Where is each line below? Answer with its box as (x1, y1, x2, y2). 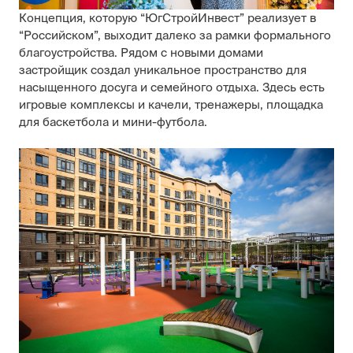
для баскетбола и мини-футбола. (19, 114, 210, 128)
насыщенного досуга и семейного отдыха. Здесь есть (19, 80, 325, 94)
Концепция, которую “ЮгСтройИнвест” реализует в (19, 10, 316, 24)
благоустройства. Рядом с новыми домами (19, 45, 263, 59)
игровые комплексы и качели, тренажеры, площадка (19, 97, 323, 111)
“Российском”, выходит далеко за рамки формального (19, 28, 331, 42)
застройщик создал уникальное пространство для (19, 62, 307, 76)
